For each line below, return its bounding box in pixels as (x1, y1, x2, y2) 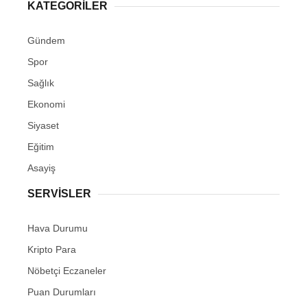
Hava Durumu (27, 223, 88, 234)
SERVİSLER (27, 188, 91, 200)
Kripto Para (27, 244, 76, 256)
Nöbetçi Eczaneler (27, 265, 106, 277)
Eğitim (27, 141, 54, 153)
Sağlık (27, 77, 54, 89)
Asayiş (27, 162, 56, 174)
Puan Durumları (27, 286, 96, 298)
